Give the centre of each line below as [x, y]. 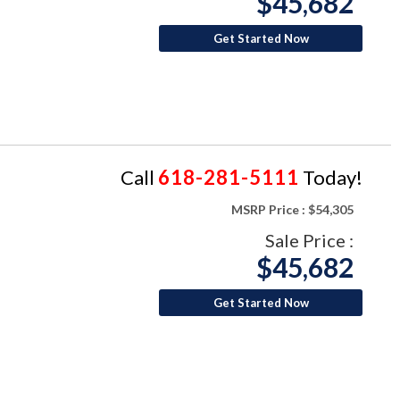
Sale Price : [309, 240]
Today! [331, 177]
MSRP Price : [268, 209]
